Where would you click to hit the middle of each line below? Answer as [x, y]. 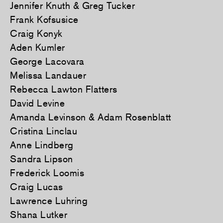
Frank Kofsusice [44, 20]
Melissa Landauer [48, 75]
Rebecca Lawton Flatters [64, 89]
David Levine [37, 103]
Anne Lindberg [42, 145]
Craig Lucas [37, 187]
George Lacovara [47, 61]
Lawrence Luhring [49, 201]
